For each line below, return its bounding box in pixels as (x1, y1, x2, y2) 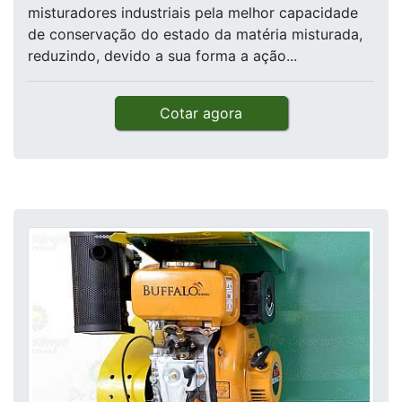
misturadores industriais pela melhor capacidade (28, 4, 358, 22)
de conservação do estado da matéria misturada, (28, 25, 363, 44)
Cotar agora (160, 104, 242, 123)
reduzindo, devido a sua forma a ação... (28, 47, 297, 66)
